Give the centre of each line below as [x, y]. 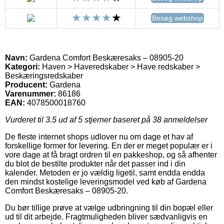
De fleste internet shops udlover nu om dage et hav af [99, 136]
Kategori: [22, 66]
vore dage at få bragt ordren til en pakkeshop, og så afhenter [111, 154]
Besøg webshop [177, 18]
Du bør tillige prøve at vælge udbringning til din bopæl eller [109, 207]
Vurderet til [25, 119]
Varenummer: [30, 93]
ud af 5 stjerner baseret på [104, 119]
